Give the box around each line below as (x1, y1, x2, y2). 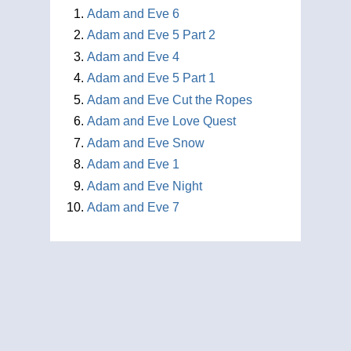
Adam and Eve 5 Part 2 (87, 28, 215, 42)
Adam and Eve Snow (87, 136, 204, 150)
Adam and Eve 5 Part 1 (87, 71, 215, 85)
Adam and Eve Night (87, 179, 202, 193)
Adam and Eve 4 (87, 49, 179, 63)
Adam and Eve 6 (87, 6, 179, 20)
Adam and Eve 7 (87, 201, 179, 214)
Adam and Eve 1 (87, 157, 179, 171)
